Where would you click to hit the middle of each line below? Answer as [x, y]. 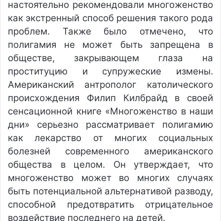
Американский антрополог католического [110, 85]
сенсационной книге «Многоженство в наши [110, 111]
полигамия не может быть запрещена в [110, 45]
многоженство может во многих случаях [110, 178]
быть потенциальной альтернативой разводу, [110, 191]
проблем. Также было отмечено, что [110, 31]
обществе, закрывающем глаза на [110, 58]
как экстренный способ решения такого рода [110, 18]
